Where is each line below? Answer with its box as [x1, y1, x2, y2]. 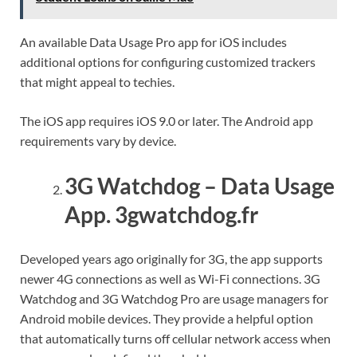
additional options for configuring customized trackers [20, 54, 316, 70]
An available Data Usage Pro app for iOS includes [20, 34, 287, 50]
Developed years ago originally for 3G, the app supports [20, 250, 323, 266]
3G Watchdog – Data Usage [65, 171, 335, 199]
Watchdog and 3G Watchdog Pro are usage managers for [20, 290, 328, 306]
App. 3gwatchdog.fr [65, 200, 258, 228]
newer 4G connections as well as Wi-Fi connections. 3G [20, 270, 320, 286]
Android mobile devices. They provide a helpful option [20, 310, 313, 326]
